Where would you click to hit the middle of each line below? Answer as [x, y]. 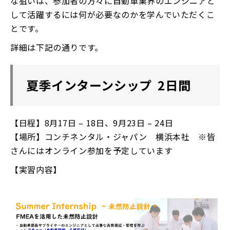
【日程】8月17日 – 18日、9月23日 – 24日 [92, 122]
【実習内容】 [36, 169]
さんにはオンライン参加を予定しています [92, 150]
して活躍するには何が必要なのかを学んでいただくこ [113, 14]
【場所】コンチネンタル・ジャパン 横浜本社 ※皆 [113, 136]
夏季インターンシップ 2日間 [107, 85]
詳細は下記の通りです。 [57, 47]
